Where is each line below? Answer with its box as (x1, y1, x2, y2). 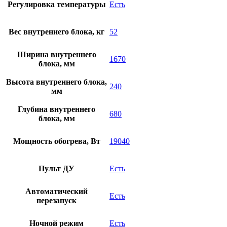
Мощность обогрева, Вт (13, 137, 100, 146)
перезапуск (36, 196, 77, 205)
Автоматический (25, 187, 88, 196)
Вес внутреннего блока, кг (9, 27, 104, 36)
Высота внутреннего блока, (6, 78, 107, 87)
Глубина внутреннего (18, 105, 95, 114)
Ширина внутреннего (17, 50, 96, 59)
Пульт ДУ (39, 164, 74, 173)
